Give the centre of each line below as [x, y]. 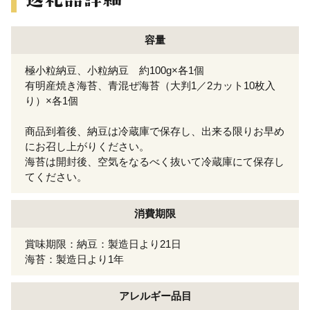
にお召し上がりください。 [87, 146]
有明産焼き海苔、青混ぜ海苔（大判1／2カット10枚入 [150, 85]
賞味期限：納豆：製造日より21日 [103, 244]
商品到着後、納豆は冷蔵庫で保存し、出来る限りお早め [155, 131]
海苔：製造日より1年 [74, 259]
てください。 [56, 176]
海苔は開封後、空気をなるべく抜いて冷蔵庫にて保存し [155, 161]
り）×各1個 [52, 100]
